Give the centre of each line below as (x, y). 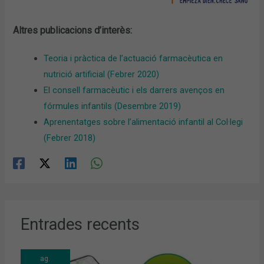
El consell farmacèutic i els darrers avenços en (134, 90)
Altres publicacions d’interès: (73, 30)
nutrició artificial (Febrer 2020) (102, 74)
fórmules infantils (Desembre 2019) (113, 106)
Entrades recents (80, 224)
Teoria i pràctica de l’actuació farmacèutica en (133, 58)
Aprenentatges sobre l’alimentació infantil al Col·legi (143, 122)
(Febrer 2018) (70, 138)
